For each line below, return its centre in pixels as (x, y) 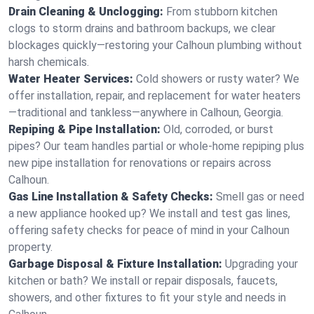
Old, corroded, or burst (218, 129)
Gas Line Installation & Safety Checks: (111, 197)
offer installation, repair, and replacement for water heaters (155, 96)
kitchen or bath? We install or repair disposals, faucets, (143, 281)
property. (30, 247)
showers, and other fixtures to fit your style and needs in (147, 298)
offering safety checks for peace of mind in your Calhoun (149, 230)
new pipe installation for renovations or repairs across (140, 163)
